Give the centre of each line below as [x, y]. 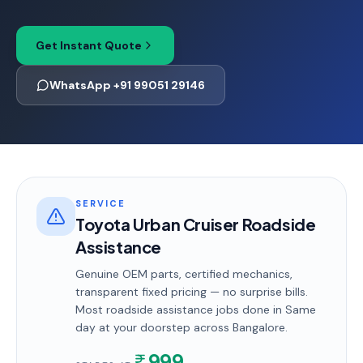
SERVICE [100, 203]
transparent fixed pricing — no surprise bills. [192, 292]
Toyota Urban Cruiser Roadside [196, 224]
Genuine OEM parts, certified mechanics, [184, 274]
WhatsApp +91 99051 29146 [127, 85]
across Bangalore [238, 327]
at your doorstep [143, 327]
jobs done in [249, 310]
